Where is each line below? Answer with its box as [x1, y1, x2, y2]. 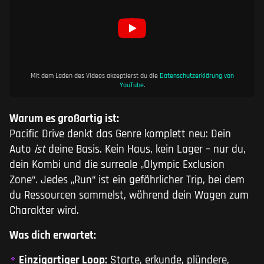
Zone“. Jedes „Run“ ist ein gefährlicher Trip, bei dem [9, 173, 245, 188]
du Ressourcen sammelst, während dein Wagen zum [9, 188, 249, 203]
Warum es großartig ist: [9, 111, 119, 127]
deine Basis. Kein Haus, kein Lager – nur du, [45, 142, 246, 157]
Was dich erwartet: [9, 228, 96, 243]
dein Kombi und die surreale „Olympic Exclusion [9, 157, 225, 173]
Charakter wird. [9, 203, 79, 219]
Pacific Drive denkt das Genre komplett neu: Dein [9, 127, 231, 142]
